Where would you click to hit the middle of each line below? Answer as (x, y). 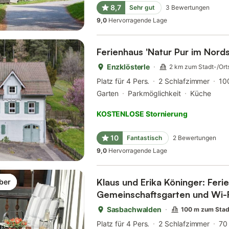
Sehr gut (142, 7)
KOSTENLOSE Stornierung (142, 114)
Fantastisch (144, 138)
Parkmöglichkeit (155, 93)
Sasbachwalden (134, 209)
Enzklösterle (128, 67)
